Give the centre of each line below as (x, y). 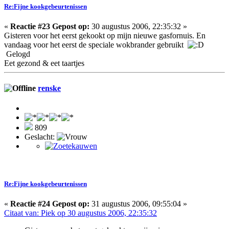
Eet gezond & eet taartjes (44, 63)
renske (49, 88)
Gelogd (17, 54)
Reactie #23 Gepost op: (50, 26)
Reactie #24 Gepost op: (50, 203)
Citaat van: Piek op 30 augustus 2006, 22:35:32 (81, 213)
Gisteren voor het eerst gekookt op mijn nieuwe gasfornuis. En (105, 35)
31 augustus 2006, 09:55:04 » (138, 203)
